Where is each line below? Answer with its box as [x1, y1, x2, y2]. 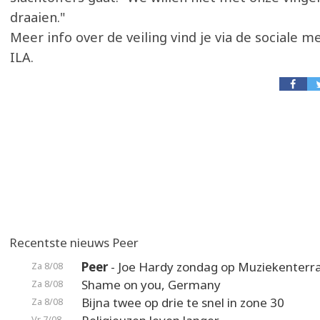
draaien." [10, 9, 65, 26]
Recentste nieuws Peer [9, 234, 139, 251]
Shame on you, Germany [81, 276, 221, 293]
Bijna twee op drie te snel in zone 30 [81, 294, 284, 311]
